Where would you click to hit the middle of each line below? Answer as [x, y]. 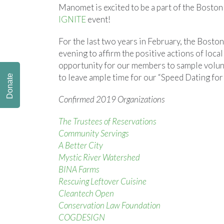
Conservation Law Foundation [110, 205]
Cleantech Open [87, 193]
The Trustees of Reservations [107, 121]
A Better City [81, 145]
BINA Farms [79, 169]
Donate [10, 86]
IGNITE [72, 19]
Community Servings [94, 133]
